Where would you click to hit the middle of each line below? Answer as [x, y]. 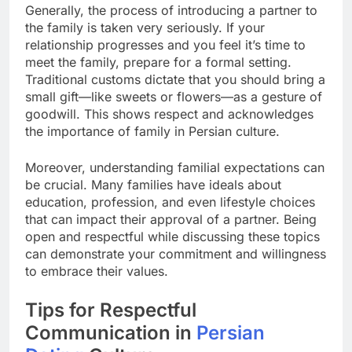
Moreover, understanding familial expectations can [175, 168]
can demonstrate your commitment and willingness [176, 254]
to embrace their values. [97, 271]
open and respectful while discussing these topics [172, 237]
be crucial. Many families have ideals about [153, 185]
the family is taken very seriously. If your [145, 28]
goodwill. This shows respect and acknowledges [169, 114]
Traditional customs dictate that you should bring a [175, 80]
